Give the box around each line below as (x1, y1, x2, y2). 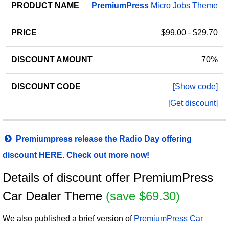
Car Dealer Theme (3, 189, 106, 203)
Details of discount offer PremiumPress (3, 171, 213, 185)
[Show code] (173, 82, 218, 91)
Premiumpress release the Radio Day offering (14, 134, 192, 143)
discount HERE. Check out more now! (3, 151, 149, 159)
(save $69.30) (106, 189, 180, 203)
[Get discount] (168, 98, 218, 107)
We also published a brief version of (3, 214, 134, 223)
